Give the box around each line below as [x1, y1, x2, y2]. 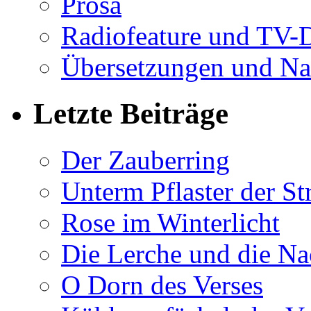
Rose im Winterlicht [61, 208, 280, 238]
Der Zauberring [61, 145, 230, 176]
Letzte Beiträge [33, 97, 228, 131]
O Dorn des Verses [61, 270, 263, 301]
